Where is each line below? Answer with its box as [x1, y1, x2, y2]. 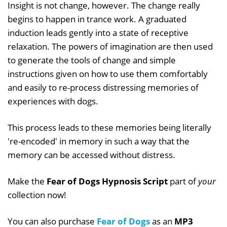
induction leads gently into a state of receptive [8, 26, 188, 39]
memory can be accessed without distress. [8, 148, 175, 161]
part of [168, 175, 198, 187]
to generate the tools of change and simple [8, 54, 176, 66]
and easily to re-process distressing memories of [8, 81, 199, 93]
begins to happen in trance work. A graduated [8, 13, 186, 25]
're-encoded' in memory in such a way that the [8, 135, 190, 147]
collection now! [8, 188, 66, 201]
